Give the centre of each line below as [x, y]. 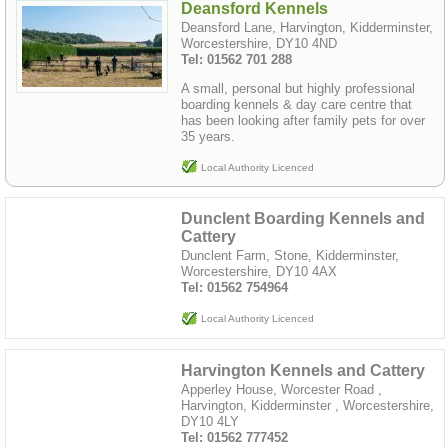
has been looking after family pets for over [303, 120]
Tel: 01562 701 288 [236, 59]
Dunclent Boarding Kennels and [303, 219]
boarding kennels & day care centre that [296, 104]
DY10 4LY [210, 421]
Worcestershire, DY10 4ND [259, 43]
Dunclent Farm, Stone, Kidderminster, [290, 256]
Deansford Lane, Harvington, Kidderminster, [307, 27]
